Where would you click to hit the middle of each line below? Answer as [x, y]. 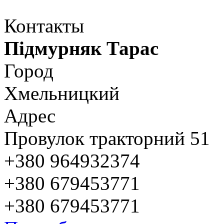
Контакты [44, 25]
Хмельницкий [62, 93]
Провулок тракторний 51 [107, 138]
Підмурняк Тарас [81, 48]
